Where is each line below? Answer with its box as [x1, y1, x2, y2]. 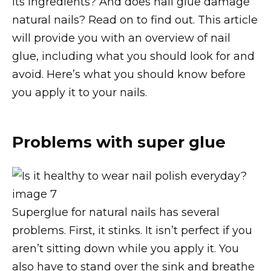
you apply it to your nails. [12, 85, 147, 99]
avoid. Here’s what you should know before [12, 67, 246, 81]
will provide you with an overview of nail [12, 31, 230, 45]
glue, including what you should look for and [12, 49, 255, 63]
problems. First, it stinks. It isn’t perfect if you [12, 224, 252, 238]
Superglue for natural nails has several [12, 206, 220, 220]
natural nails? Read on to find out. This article [12, 13, 258, 27]
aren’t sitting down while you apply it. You [12, 242, 239, 256]
